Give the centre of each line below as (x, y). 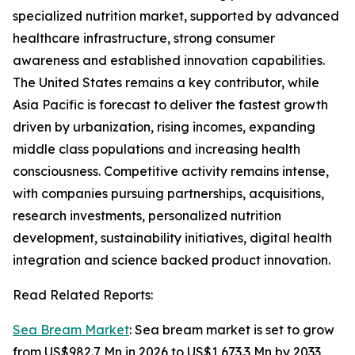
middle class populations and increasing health (157, 149)
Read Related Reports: (83, 295)
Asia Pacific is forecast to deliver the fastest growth (170, 105)
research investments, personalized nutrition (147, 216)
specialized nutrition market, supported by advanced (176, 16)
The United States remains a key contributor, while (166, 83)
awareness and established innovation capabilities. (169, 61)
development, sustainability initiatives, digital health (172, 238)
